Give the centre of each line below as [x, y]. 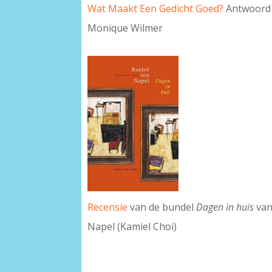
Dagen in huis [225, 207]
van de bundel [162, 207]
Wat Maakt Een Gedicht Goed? [156, 9]
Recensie [108, 207]
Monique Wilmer [125, 28]
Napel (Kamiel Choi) [132, 227]
